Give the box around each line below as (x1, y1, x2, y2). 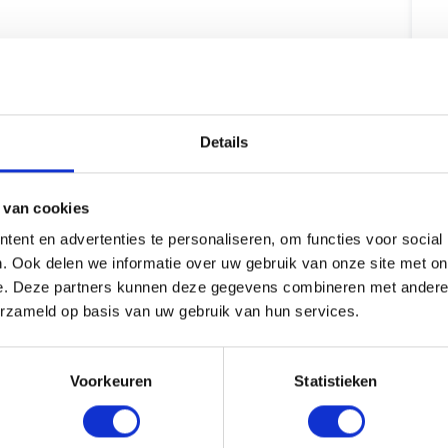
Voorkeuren (70, 372, 152, 390)
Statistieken (294, 372, 378, 390)
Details (199, 133, 249, 151)
